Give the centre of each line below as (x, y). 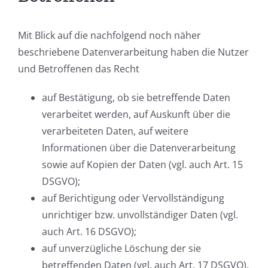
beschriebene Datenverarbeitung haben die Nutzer (133, 52)
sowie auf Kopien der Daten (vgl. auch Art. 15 (142, 165)
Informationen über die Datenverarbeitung (139, 148)
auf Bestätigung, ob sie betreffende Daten (136, 98)
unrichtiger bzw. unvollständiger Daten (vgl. (140, 215)
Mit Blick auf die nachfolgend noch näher (109, 36)
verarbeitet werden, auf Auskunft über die (136, 115)
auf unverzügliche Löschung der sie (121, 249)
